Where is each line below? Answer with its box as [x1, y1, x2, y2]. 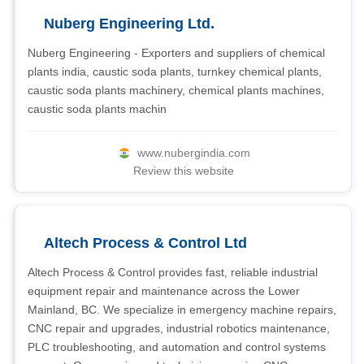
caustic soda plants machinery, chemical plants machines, [28, 84, 324, 97]
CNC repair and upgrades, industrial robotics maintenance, [28, 322, 330, 335]
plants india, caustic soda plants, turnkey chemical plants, [28, 65, 322, 78]
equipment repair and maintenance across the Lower [28, 284, 300, 297]
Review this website [132, 164, 234, 177]
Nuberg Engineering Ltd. [44, 15, 214, 32]
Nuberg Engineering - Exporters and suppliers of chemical [28, 46, 325, 59]
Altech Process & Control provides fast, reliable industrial [28, 266, 318, 279]
